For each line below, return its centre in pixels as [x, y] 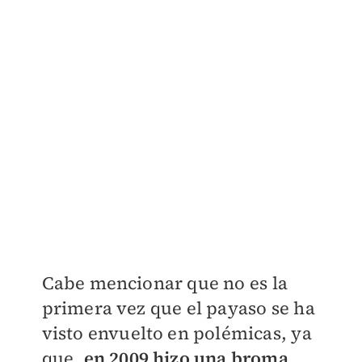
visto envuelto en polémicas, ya [177, 333]
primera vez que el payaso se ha [178, 307]
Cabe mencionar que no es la [164, 282]
